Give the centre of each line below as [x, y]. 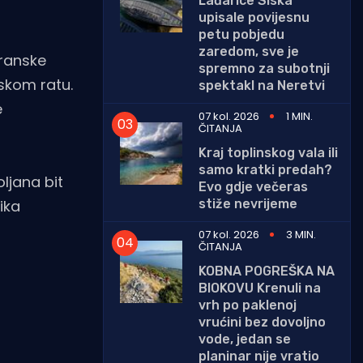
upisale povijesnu [254, 17]
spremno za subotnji [264, 68]
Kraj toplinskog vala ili [268, 152]
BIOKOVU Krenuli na [260, 288]
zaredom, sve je [249, 51]
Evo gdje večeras [253, 186]
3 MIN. [301, 234]
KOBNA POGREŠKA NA [267, 271]
